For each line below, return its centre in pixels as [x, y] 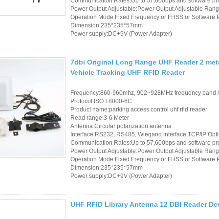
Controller [158, 135]
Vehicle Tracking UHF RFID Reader [128, 72]
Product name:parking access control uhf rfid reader [139, 109]
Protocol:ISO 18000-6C [101, 101]
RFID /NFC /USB [169, 16]
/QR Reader [162, 31]
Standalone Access [173, 120]
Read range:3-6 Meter [100, 118]
